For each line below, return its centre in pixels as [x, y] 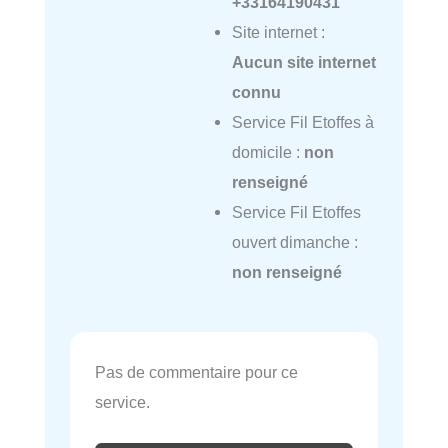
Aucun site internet [303, 62]
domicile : [267, 152]
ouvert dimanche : [294, 242]
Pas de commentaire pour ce [196, 371]
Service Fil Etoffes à [302, 122]
